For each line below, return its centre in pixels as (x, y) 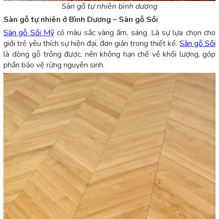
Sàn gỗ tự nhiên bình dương (109, 7)
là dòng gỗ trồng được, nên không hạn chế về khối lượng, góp (109, 55)
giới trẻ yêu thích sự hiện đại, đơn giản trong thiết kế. (91, 44)
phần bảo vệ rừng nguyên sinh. (54, 65)
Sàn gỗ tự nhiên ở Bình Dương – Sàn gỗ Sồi (81, 20)
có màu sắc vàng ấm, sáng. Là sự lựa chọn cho (135, 33)
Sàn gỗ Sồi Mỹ (29, 33)
